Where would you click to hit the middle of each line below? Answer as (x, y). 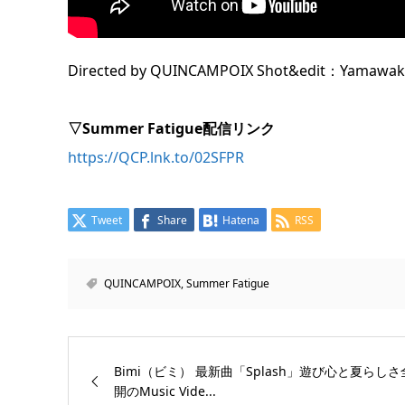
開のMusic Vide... (165, 391)
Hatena (240, 220)
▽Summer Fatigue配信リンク (171, 128)
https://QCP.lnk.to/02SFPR (155, 157)
